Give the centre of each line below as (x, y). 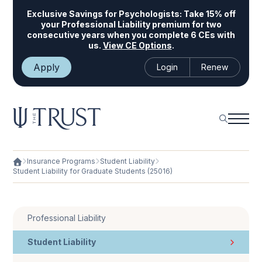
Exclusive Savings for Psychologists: (104, 14)
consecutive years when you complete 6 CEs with (131, 35)
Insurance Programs (61, 161)
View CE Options (137, 45)
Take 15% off (208, 14)
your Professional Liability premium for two (131, 24)
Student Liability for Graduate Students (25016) (93, 171)
